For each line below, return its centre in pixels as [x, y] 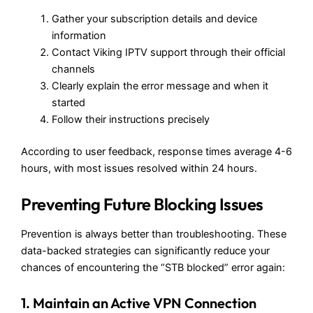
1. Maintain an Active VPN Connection [139, 303]
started [68, 103]
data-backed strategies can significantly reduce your [145, 251]
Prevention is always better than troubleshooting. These [154, 234]
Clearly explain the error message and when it [160, 86]
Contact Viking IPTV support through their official [168, 53]
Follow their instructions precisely [130, 120]
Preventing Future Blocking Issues [142, 204]
